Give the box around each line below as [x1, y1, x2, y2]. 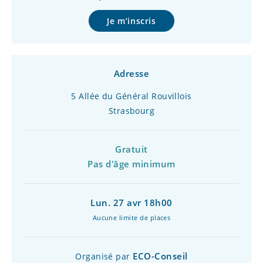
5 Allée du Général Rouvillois [71, 90, 192, 102]
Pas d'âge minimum [87, 158, 176, 170]
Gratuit [115, 143, 148, 155]
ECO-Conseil [133, 250, 188, 262]
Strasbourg [108, 105, 155, 116]
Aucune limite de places [92, 213, 171, 222]
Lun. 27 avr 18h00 [90, 197, 173, 208]
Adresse [113, 68, 150, 79]
